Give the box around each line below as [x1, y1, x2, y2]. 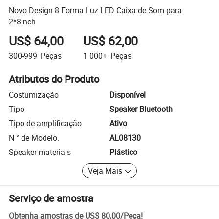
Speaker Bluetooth [109, 104, 173, 115]
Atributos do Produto [9, 72, 100, 86]
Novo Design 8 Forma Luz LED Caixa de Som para [9, 4, 182, 16]
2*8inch [9, 16, 36, 27]
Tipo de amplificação [9, 118, 82, 129]
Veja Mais [88, 165, 123, 176]
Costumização [9, 89, 59, 100]
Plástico [109, 147, 137, 158]
